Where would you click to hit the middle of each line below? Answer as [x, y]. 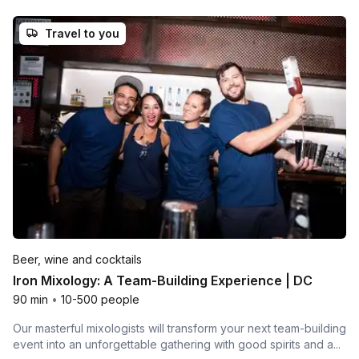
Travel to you [82, 33]
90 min [30, 299]
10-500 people [100, 299]
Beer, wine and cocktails [77, 259]
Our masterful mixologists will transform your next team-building [179, 328]
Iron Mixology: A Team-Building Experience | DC [163, 280]
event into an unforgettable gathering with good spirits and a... [177, 344]
